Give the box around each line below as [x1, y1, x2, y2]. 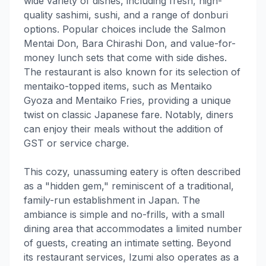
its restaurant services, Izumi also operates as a [24, 251, 239, 264]
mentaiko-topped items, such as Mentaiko [24, 80, 212, 93]
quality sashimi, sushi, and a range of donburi [24, 9, 228, 21]
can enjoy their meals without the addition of [24, 123, 223, 135]
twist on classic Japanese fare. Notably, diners [24, 109, 233, 121]
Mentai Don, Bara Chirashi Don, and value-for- [24, 37, 236, 50]
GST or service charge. [24, 137, 129, 150]
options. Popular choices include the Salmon [24, 23, 226, 36]
